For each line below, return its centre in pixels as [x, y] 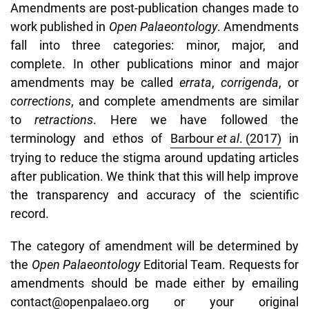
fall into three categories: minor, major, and [154, 45]
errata [196, 82]
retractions [64, 119]
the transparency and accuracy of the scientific [154, 195]
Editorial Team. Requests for [219, 264]
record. [31, 213]
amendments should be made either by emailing [154, 283]
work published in [60, 26]
